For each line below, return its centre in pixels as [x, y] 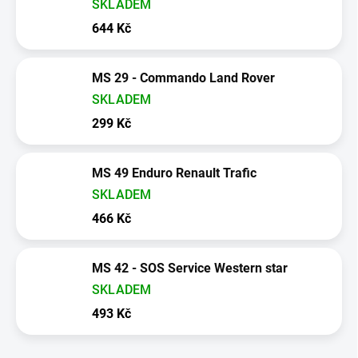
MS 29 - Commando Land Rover [183, 78]
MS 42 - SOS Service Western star [190, 268]
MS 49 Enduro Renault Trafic [174, 173]
